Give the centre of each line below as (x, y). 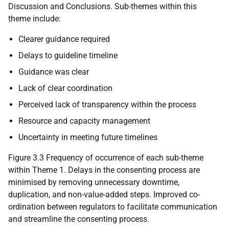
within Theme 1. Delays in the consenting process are (104, 170)
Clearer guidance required (64, 39)
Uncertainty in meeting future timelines (88, 137)
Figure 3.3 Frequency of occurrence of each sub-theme (106, 157)
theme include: (35, 18)
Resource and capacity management (84, 121)
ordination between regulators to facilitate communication (113, 207)
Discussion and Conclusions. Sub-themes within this (102, 6)
